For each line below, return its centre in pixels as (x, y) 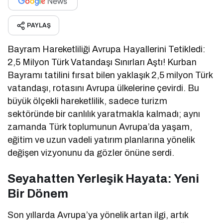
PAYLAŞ (39, 25)
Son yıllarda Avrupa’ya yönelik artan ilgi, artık (98, 215)
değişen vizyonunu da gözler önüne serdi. (91, 153)
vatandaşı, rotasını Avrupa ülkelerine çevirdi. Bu (104, 88)
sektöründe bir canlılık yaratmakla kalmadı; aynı (104, 114)
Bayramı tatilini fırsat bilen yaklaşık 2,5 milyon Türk (110, 75)
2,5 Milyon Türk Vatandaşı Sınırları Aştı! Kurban (102, 62)
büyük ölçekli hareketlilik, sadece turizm (88, 101)
